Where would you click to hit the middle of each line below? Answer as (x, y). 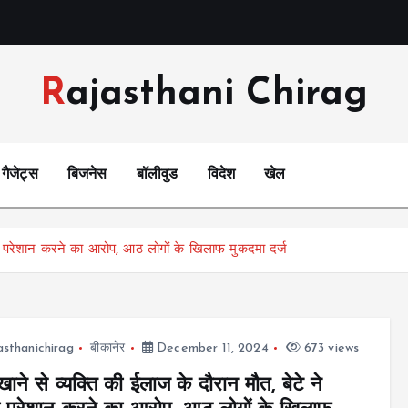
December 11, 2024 (210, 348)
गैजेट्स (20, 175)
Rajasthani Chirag (217, 94)
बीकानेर (108, 348)
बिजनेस (87, 175)
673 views (330, 348)
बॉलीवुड (157, 175)
